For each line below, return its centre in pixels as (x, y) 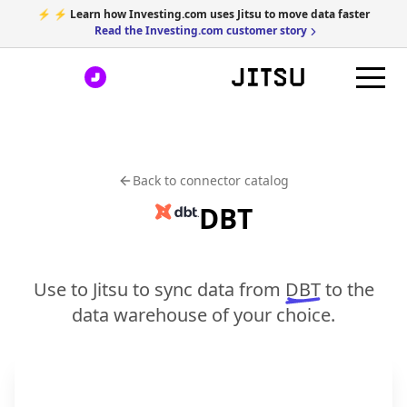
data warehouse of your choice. (203, 315)
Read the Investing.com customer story (201, 30)
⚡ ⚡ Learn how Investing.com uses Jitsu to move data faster (203, 14)
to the (347, 289)
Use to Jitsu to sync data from (157, 289)
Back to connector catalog (211, 180)
